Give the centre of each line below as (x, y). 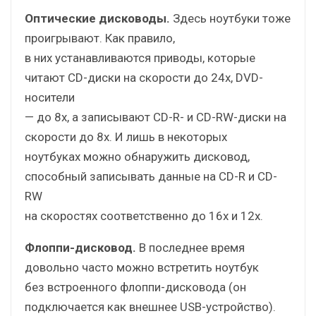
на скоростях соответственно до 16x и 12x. (144, 215)
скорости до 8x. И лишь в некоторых (126, 136)
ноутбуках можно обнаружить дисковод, (137, 156)
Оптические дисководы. (97, 18)
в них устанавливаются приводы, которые (140, 57)
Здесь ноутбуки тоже (230, 18)
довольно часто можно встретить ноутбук (142, 267)
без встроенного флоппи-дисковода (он (135, 287)
